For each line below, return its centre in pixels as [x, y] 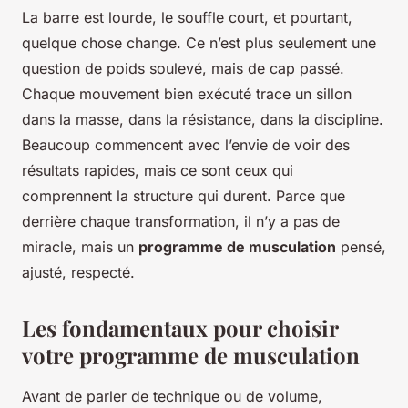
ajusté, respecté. [78, 272]
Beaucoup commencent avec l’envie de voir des [186, 144]
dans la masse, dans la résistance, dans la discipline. [203, 119]
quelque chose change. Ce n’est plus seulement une [199, 42]
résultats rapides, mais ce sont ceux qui [158, 170]
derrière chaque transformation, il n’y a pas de [181, 221]
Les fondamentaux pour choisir [180, 327]
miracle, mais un [80, 246]
